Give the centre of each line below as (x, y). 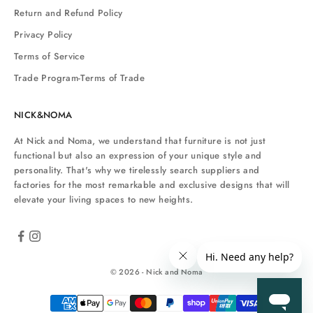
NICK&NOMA (43, 115)
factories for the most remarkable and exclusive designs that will (152, 184)
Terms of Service (50, 56)
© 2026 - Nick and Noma (156, 271)
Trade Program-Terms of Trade (79, 78)
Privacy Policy (43, 34)
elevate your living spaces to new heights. (104, 199)
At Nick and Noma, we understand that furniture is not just (140, 140)
